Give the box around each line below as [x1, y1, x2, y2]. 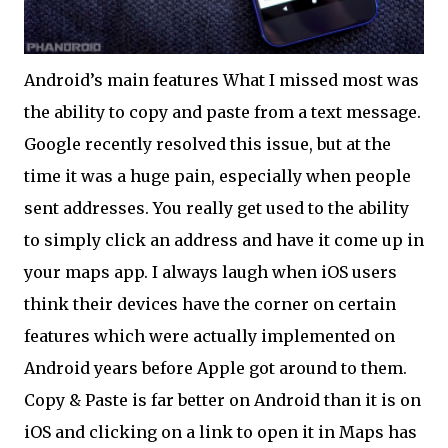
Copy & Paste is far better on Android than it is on [24, 389, 421, 410]
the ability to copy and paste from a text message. [24, 101, 421, 122]
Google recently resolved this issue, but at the [24, 133, 391, 154]
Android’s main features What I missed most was [24, 69, 419, 90]
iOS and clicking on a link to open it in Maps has [24, 421, 417, 442]
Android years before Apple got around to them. [24, 357, 407, 378]
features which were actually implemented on [24, 325, 395, 346]
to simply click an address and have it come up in [24, 229, 424, 250]
